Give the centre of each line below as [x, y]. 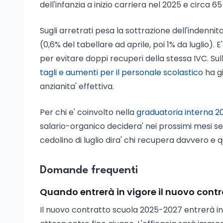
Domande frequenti [89, 170]
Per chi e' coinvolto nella [88, 112]
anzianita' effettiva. [77, 86]
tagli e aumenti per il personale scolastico [121, 72]
